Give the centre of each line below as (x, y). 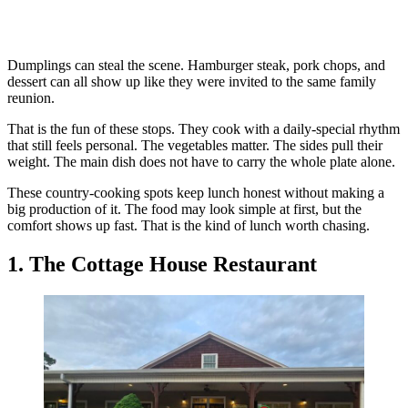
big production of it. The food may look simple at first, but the (184, 209)
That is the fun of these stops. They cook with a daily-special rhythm (204, 128)
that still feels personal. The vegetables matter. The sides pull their (195, 145)
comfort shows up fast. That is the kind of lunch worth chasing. (189, 225)
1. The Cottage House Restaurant (162, 264)
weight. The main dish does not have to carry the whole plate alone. (201, 161)
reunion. (31, 97)
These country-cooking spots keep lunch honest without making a (196, 192)
